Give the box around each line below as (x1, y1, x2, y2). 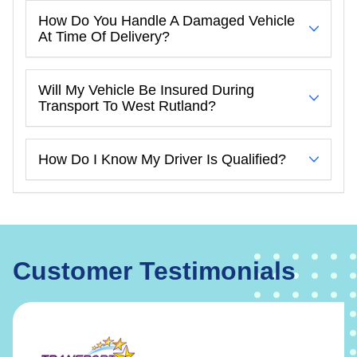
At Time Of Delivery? (38, 28, 170, 45)
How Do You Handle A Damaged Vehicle (38, 12, 295, 29)
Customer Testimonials (13, 256, 296, 285)
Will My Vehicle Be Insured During (38, 81, 254, 98)
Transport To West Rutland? (38, 97, 216, 114)
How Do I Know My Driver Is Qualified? (38, 151, 286, 167)
